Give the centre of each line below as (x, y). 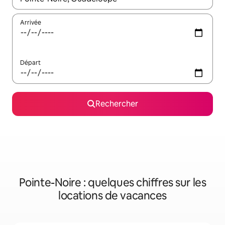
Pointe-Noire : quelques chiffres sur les (113, 183)
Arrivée (31, 23)
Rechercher (117, 104)
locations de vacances (113, 196)
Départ (30, 63)
